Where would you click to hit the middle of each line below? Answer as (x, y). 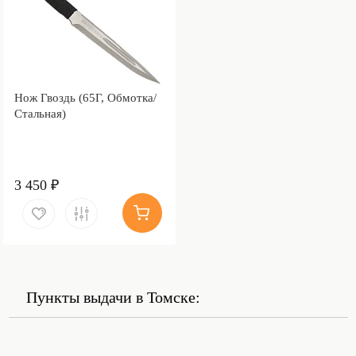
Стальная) (40, 113)
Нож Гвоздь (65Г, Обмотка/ (85, 97)
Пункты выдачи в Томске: (113, 297)
